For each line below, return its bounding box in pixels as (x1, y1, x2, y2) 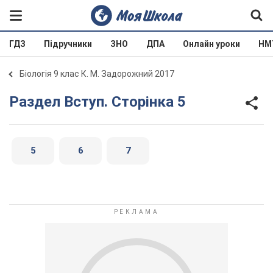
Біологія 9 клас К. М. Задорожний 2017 (19, 69, 174, 79)
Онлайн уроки (183, 39, 240, 49)
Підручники (44, 39, 92, 49)
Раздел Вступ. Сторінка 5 (19, 93, 186, 110)
